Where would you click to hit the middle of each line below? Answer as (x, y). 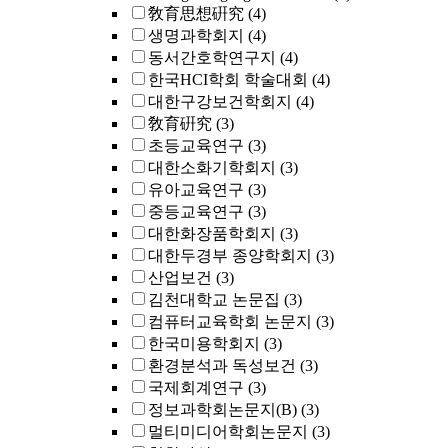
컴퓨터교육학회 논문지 (230, 321)
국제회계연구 (196, 387)
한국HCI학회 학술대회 (228, 79)
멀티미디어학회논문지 (228, 431)
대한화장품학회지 (212, 233)
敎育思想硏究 (196, 13)
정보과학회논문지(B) (222, 409)
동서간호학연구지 (212, 57)
